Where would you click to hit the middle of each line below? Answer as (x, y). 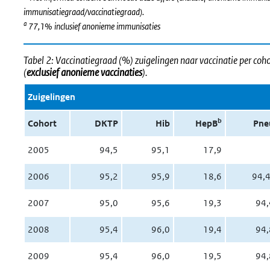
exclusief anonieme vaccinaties (84, 72)
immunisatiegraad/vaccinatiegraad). (85, 12)
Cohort (42, 123)
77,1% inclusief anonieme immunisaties (94, 26)
